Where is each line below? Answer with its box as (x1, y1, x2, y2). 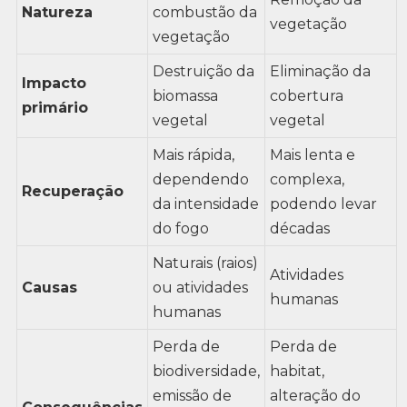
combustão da (152, 3, 257, 21)
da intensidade (152, 194, 259, 213)
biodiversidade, (152, 362, 260, 380)
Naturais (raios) (152, 253, 258, 272)
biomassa (152, 86, 218, 104)
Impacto (21, 74, 86, 92)
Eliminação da (269, 62, 371, 80)
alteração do (269, 386, 361, 404)
